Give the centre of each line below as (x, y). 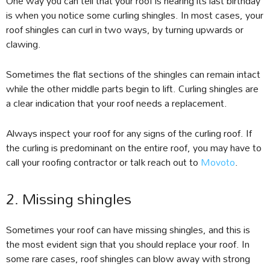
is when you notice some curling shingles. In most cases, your (135, 15)
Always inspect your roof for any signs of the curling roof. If (129, 133)
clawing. (24, 44)
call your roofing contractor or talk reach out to (103, 162)
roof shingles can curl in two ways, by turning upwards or (125, 30)
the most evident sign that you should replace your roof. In (128, 244)
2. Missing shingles (69, 199)
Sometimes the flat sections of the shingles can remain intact (133, 74)
